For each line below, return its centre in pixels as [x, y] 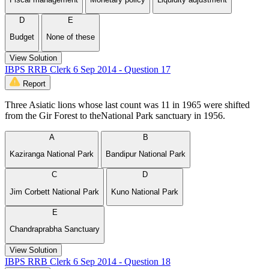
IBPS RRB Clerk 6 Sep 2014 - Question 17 [88, 69]
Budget [22, 37]
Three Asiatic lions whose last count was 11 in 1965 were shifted [127, 104]
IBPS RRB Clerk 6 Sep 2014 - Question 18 [88, 261]
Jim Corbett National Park [54, 192]
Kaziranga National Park [52, 154]
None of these [71, 37]
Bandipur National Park [146, 154]
